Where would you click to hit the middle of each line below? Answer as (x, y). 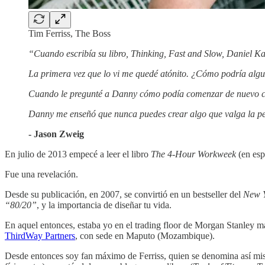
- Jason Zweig (56, 134)
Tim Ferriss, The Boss (70, 34)
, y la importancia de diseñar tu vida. (104, 205)
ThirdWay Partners (40, 236)
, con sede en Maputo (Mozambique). (145, 236)
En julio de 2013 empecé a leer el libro (78, 154)
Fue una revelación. (41, 174)
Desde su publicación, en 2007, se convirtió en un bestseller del (124, 195)
